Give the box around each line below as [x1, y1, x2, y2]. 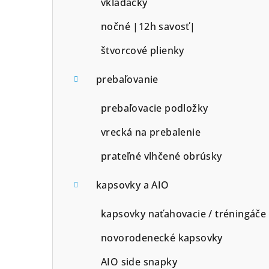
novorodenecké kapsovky [101, 231, 223, 244]
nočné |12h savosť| [101, 19, 196, 33]
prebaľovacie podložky [101, 101, 208, 115]
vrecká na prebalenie [101, 125, 201, 139]
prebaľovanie [96, 72, 159, 86]
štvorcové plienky [101, 43, 184, 57]
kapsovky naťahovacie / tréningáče [101, 207, 267, 220]
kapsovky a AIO [96, 178, 169, 192]
